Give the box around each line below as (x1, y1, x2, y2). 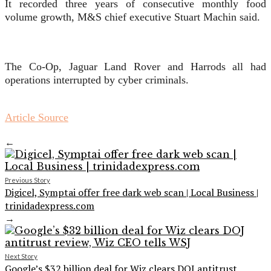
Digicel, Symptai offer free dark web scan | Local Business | (5, 186, 258, 200)
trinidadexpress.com (5, 199, 94, 213)
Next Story (5, 252, 38, 261)
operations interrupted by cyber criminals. (5, 74, 189, 87)
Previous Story (5, 176, 50, 184)
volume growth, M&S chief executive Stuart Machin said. (5, 11, 260, 24)
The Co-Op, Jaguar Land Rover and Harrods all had (5, 60, 266, 73)
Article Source (5, 111, 68, 124)
